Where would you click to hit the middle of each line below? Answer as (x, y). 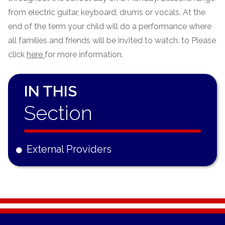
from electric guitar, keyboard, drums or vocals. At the (107, 12)
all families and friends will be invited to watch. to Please (112, 40)
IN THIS (50, 91)
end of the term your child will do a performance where (110, 26)
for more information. (85, 54)
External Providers (69, 149)
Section (58, 113)
